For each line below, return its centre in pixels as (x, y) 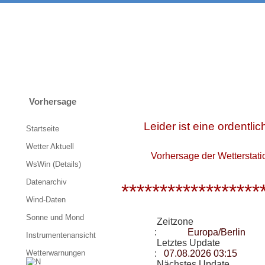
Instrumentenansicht (61, 235)
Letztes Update (187, 243)
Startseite (43, 129)
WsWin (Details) (54, 164)
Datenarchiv (46, 182)
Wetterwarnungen (57, 253)
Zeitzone (174, 222)
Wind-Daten (46, 200)
